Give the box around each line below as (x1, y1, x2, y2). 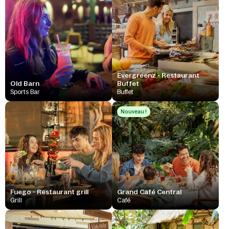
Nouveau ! (121, 109, 147, 114)
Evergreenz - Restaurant (117, 72, 199, 79)
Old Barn (10, 80, 39, 87)
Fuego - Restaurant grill (10, 188, 88, 196)
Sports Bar (10, 88, 40, 96)
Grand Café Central (117, 188, 181, 196)
